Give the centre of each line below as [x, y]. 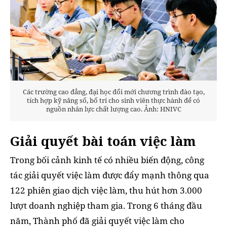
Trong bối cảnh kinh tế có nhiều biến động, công [107, 160]
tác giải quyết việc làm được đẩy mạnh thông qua [110, 175]
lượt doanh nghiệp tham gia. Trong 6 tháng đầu [106, 205]
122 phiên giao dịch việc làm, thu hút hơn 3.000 [106, 190]
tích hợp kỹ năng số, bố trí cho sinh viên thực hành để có [113, 101]
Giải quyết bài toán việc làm [103, 141]
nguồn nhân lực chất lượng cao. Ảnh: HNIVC [113, 109]
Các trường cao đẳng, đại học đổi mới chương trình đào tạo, [113, 92]
